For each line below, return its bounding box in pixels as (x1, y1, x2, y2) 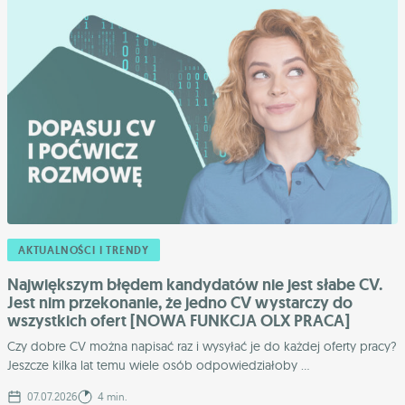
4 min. (95, 389, 127, 403)
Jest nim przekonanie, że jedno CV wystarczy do (7, 291, 353, 314)
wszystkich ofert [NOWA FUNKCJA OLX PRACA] (7, 309, 350, 332)
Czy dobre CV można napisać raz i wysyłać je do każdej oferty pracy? (7, 337, 397, 354)
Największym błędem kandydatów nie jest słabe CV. (7, 273, 382, 296)
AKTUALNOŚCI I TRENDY (18, 242, 149, 258)
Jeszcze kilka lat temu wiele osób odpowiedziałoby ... (7, 356, 309, 373)
